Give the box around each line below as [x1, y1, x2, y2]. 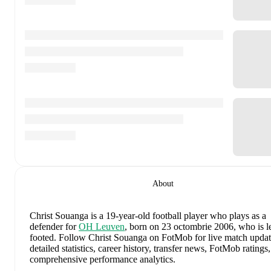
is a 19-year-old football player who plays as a [91, 210, 266, 221]
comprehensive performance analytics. [30, 253, 175, 264]
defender [30, 221, 63, 232]
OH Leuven [79, 221, 125, 232]
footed [30, 232, 54, 243]
